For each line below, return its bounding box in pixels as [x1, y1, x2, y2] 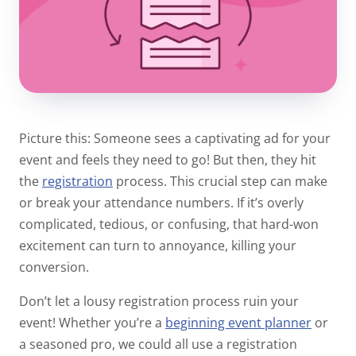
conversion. [19, 257, 92, 276]
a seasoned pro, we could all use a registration [19, 335, 297, 353]
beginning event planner [165, 313, 311, 331]
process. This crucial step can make [113, 172, 327, 190]
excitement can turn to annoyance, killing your [19, 236, 296, 254]
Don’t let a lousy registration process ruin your [19, 292, 299, 310]
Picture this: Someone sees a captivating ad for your [19, 129, 331, 147]
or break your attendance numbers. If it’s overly [19, 193, 304, 211]
